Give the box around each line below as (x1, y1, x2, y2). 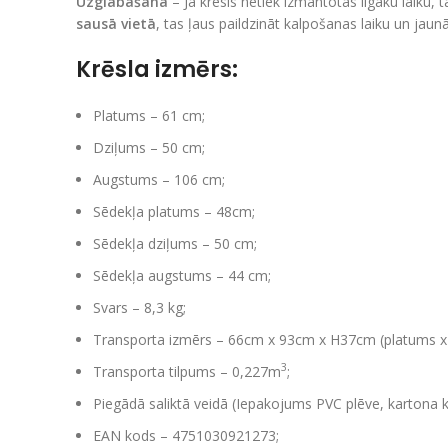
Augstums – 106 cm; (93, 169, 225, 189)
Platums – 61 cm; (93, 105, 205, 125)
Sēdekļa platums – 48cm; (93, 201, 255, 221)
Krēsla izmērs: (76, 53, 238, 85)
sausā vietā (76, 13, 156, 33)
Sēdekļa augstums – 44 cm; (93, 265, 271, 285)
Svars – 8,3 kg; (93, 297, 186, 317)
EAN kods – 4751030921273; (93, 425, 279, 445)
